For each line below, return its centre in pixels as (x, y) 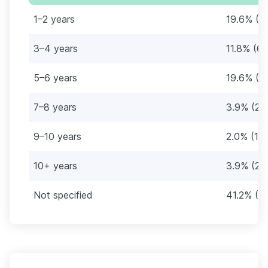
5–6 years (55, 77)
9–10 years (57, 136)
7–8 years (55, 107)
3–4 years (56, 48)
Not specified (63, 195)
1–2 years (54, 19)
